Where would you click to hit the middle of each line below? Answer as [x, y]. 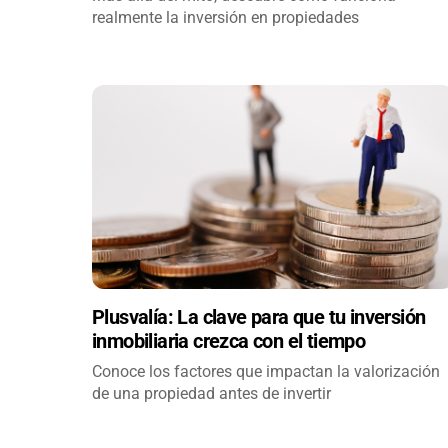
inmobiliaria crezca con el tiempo [229, 340]
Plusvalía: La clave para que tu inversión [259, 316]
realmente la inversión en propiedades [225, 18]
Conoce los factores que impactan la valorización [266, 371]
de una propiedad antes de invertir [211, 393]
